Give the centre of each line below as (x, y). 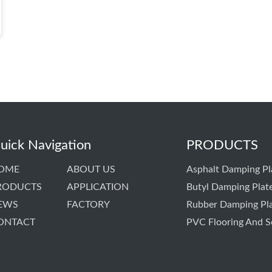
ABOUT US (91, 169)
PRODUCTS (222, 145)
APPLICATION (97, 187)
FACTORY (88, 205)
